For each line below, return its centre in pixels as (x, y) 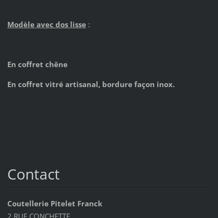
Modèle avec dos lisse (46, 24)
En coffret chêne (37, 64)
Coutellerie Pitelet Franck (54, 204)
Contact (33, 174)
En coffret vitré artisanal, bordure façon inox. (91, 84)
